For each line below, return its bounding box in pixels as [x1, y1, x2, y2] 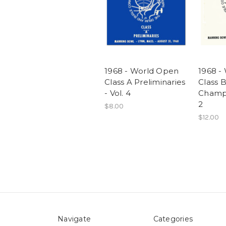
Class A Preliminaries [104, 77, 186, 87]
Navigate [58, 214, 91, 224]
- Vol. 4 [104, 88, 131, 98]
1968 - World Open [104, 66, 179, 76]
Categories [153, 214, 193, 224]
